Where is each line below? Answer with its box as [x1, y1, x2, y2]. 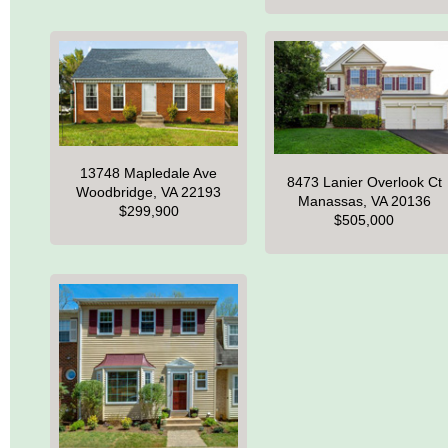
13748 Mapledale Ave [80, 165, 218, 182]
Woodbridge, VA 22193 [76, 184, 222, 201]
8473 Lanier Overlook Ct [286, 173, 442, 190]
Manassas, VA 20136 [297, 192, 431, 209]
